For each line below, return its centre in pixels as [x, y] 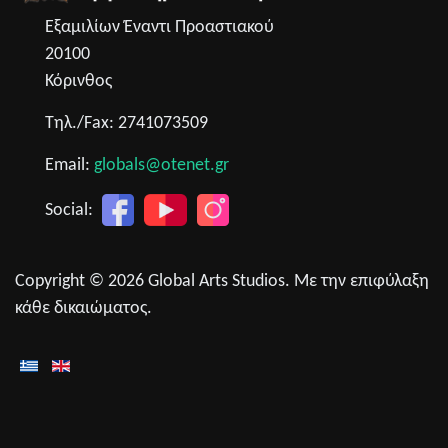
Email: [69, 165]
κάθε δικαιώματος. [83, 309]
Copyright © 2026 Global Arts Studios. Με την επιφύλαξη [222, 282]
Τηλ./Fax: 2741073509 [126, 123]
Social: [71, 210]
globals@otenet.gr [161, 165]
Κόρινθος [78, 81]
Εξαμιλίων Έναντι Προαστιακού [159, 27]
